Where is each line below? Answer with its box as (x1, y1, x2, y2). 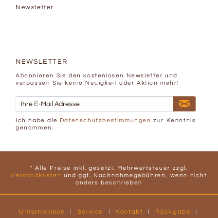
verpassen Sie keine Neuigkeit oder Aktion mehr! (16, 80, 180, 87)
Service (77, 208, 103, 215)
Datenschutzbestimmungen (59, 117, 151, 124)
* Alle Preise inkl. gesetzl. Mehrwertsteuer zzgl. (30, 164, 188, 171)
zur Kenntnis (151, 117, 196, 124)
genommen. (16, 124, 54, 131)
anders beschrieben (75, 179, 143, 186)
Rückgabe (155, 208, 191, 215)
